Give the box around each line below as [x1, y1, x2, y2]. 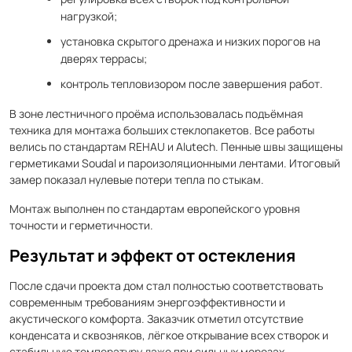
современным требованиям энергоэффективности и [9, 295, 285, 310]
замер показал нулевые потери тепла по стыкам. [9, 172, 264, 187]
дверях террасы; [60, 51, 147, 66]
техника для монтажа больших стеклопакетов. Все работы [9, 123, 314, 137]
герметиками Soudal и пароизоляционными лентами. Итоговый [9, 156, 340, 170]
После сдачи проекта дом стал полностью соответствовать [9, 278, 323, 293]
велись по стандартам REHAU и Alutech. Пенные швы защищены [9, 139, 343, 154]
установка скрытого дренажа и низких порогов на [60, 34, 321, 49]
